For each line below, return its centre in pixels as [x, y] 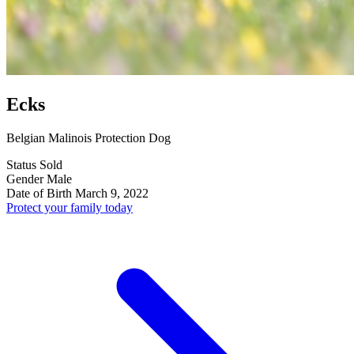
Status [21, 164]
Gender [25, 179]
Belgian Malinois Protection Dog [88, 137]
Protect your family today [70, 207]
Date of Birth [39, 193]
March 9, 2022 [112, 193]
